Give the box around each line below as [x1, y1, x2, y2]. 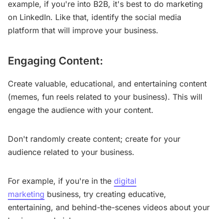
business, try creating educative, [44, 189, 166, 199]
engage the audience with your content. [8, 105, 153, 115]
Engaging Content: [8, 54, 103, 67]
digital [114, 175, 136, 186]
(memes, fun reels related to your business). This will [8, 91, 202, 102]
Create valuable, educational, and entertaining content [8, 78, 207, 88]
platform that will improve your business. [8, 25, 158, 36]
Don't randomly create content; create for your [8, 133, 180, 144]
